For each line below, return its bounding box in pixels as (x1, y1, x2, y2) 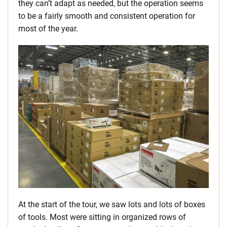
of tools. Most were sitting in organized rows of (18, 212, 186, 222)
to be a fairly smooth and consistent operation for (18, 11, 195, 21)
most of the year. (18, 24, 78, 33)
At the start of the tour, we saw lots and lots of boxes (18, 200, 205, 209)
